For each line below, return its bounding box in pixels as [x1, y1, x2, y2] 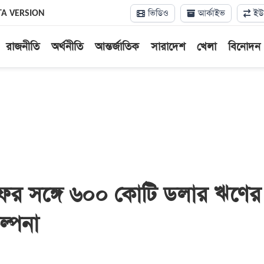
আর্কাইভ [195, 7, 225, 19]
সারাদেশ [150, 39, 185, 54]
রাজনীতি [5, 39, 39, 54]
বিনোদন [227, 39, 260, 54]
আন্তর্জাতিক [94, 39, 139, 54]
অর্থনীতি [51, 39, 83, 54]
